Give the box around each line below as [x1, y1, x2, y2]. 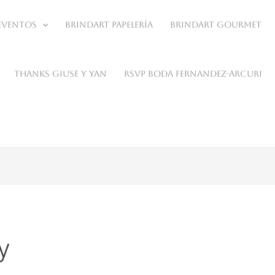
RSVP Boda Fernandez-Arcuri [124, 69, 262, 79]
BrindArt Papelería [65, 20, 153, 29]
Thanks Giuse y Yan [14, 69, 107, 79]
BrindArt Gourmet [170, 20, 262, 29]
